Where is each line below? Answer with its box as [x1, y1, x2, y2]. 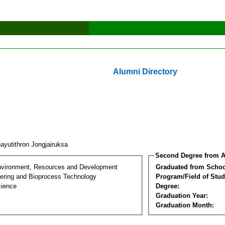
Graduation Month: [156, 201, 214, 209]
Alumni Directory [113, 67, 177, 76]
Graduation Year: [156, 191, 208, 199]
